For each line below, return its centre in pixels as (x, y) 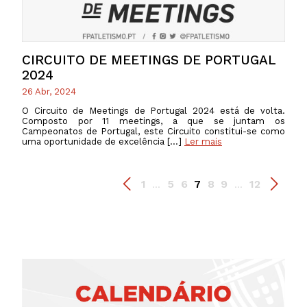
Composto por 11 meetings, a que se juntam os (153, 121)
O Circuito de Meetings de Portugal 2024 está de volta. (153, 111)
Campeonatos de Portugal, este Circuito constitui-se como (153, 132)
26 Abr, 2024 (49, 92)
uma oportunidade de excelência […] (103, 142)
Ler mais (203, 142)
